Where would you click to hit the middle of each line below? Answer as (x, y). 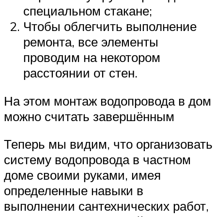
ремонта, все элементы (91, 42)
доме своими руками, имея (82, 175)
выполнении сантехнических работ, (106, 206)
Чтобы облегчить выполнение (110, 26)
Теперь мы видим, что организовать (108, 144)
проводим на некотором (92, 57)
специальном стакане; (88, 11)
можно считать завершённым (89, 116)
